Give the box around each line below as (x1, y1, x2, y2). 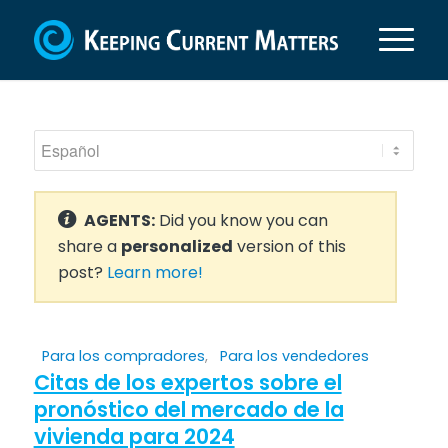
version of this (232, 235, 346, 258)
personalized (120, 235, 233, 258)
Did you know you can (154, 209, 328, 232)
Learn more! (106, 261, 203, 284)
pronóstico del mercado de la (33, 395, 344, 424)
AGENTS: (83, 209, 155, 232)
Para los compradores (41, 346, 205, 366)
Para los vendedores (219, 346, 369, 366)
